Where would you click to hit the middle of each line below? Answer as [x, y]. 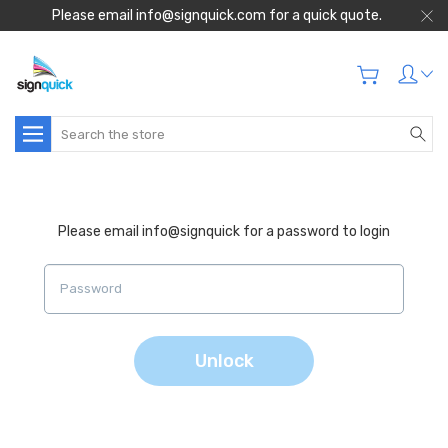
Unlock [224, 361]
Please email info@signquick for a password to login [224, 231]
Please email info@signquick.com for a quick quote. [216, 15]
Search [74, 126]
